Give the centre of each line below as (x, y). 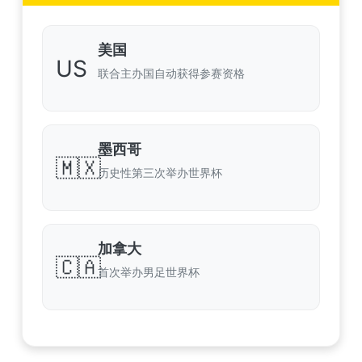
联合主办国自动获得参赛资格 (171, 73)
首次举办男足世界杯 (149, 272)
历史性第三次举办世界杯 (160, 173)
